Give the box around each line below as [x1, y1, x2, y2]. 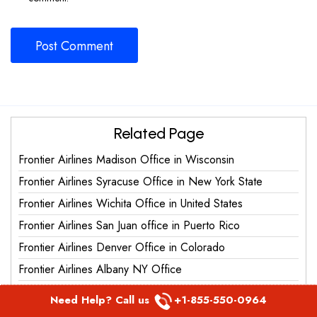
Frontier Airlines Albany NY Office [18, 260, 182, 277]
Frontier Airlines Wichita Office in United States [18, 195, 243, 212]
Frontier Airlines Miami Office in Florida [18, 282, 204, 299]
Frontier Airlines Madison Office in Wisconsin [18, 151, 234, 168]
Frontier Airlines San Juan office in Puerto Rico [18, 217, 240, 234]
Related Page [113, 123, 204, 143]
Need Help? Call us [50, 292, 153, 308]
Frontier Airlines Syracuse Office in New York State [18, 173, 263, 190]
